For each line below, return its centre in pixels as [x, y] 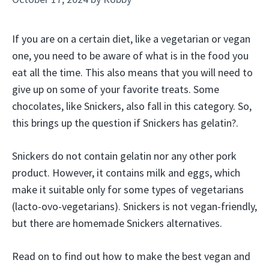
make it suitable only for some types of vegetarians [128, 189]
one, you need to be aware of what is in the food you [130, 56]
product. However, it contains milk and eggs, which [126, 173]
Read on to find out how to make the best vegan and [131, 256]
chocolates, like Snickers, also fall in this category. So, [132, 106]
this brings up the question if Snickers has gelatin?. [125, 123]
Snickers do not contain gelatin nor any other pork [124, 156]
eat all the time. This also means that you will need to [132, 72]
